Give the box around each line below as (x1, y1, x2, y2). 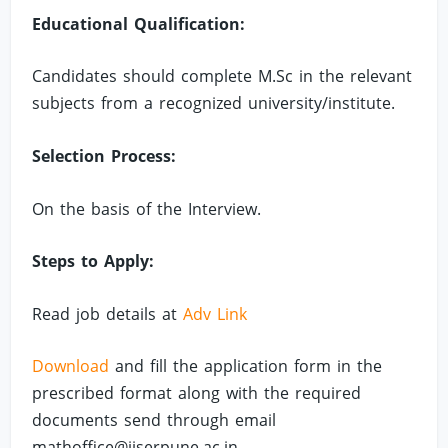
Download (32, 355, 110, 378)
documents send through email (32, 409, 277, 432)
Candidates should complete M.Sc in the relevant (32, 65, 413, 88)
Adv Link (183, 302, 248, 325)
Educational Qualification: (32, 12, 246, 35)
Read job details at (32, 302, 184, 325)
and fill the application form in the (109, 355, 383, 378)
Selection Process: (32, 144, 177, 167)
